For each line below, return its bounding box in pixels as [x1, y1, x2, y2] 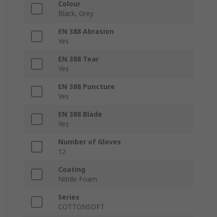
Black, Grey [58, 9, 93, 18]
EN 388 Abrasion [58, 27, 114, 36]
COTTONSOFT [58, 202, 105, 212]
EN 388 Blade [58, 109, 102, 119]
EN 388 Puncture [58, 82, 115, 92]
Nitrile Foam [58, 174, 97, 184]
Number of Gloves [58, 137, 121, 147]
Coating [58, 165, 85, 174]
